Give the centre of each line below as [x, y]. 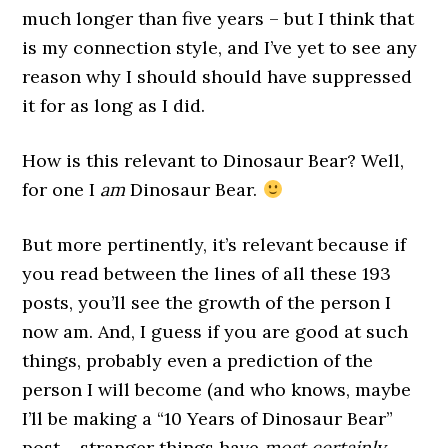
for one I [61, 189]
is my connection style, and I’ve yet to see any [220, 47]
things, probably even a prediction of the [198, 360]
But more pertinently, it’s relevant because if [214, 244]
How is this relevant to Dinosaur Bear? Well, [213, 160]
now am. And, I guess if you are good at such [215, 331]
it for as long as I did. [114, 105]
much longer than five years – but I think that [218, 18]
